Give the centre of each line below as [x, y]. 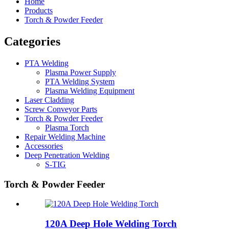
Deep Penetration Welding [67, 155]
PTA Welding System [80, 81]
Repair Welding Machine [65, 136]
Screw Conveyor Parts [61, 109]
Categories [32, 41]
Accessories [44, 146]
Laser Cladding [49, 100]
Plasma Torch [67, 127]
